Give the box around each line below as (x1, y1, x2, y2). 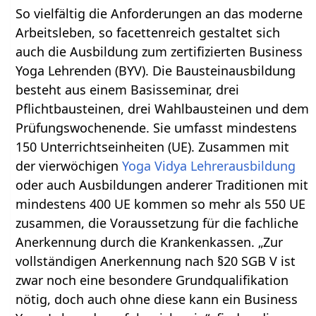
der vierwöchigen (16, 157, 123, 175)
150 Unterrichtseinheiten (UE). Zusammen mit (16, 138, 290, 156)
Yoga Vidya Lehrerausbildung (122, 157, 296, 175)
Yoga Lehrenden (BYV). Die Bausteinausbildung (16, 62, 296, 80)
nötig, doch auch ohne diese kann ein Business (16, 291, 298, 308)
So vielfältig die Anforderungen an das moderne (16, 5, 303, 23)
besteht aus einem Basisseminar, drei (16, 81, 240, 99)
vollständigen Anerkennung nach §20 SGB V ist (16, 253, 296, 270)
